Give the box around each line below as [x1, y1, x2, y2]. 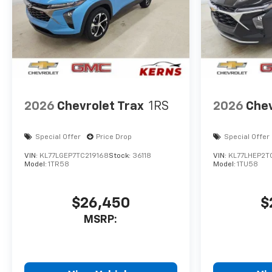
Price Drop [96, 134, 132, 141]
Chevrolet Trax [57, 100, 144, 112]
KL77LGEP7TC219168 [39, 152, 109, 160]
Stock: [109, 152, 132, 160]
